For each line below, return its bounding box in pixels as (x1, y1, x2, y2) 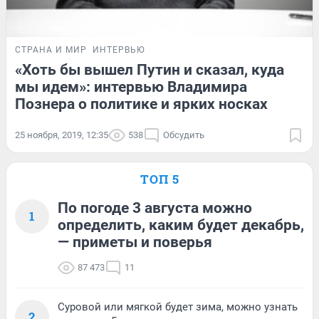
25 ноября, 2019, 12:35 (15, 130, 108, 141)
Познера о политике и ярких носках (15, 95, 268, 113)
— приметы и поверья (58, 234, 212, 251)
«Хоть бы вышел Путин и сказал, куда (15, 61, 284, 79)
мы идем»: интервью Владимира (15, 78, 247, 96)
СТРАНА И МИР (15, 45, 87, 56)
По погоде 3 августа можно (58, 199, 252, 217)
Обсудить (163, 130, 204, 141)
